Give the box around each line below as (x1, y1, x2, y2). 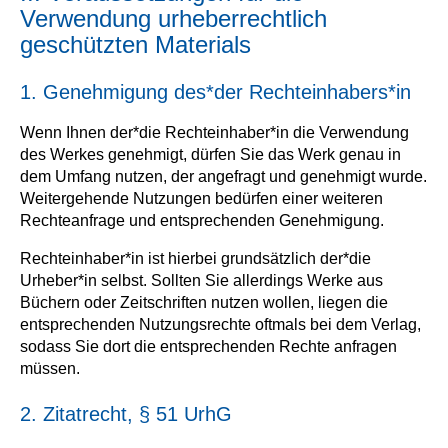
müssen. (20, 360, 80, 377)
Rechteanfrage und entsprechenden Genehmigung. (20, 212, 388, 229)
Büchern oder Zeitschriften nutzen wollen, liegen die (20, 294, 388, 311)
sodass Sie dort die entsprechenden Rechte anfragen (20, 338, 397, 355)
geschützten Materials (20, 31, 251, 58)
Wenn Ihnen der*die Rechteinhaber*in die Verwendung (20, 124, 409, 141)
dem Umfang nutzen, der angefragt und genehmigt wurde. (20, 168, 427, 185)
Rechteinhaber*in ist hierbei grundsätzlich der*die (20, 250, 371, 267)
